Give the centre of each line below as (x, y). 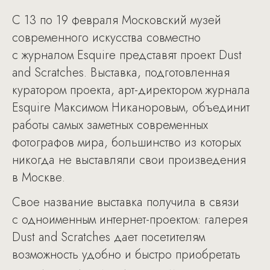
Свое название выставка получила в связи (126, 202)
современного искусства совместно (106, 38)
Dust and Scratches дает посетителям (108, 237)
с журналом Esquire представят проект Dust (127, 55)
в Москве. (39, 177)
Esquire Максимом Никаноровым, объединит (131, 108)
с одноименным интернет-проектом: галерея (130, 220)
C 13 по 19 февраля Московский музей (117, 20)
